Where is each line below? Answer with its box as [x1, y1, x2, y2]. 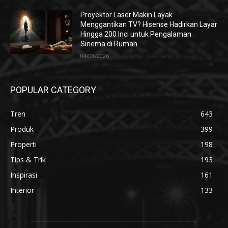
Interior [10, 185, 34, 195]
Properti [10, 139, 37, 150]
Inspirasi [10, 170, 37, 180]
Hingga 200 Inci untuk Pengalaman [80, 30, 192, 39]
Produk [10, 124, 34, 134]
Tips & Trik [10, 155, 46, 165]
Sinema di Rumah [80, 40, 138, 48]
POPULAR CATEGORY [10, 84, 96, 96]
